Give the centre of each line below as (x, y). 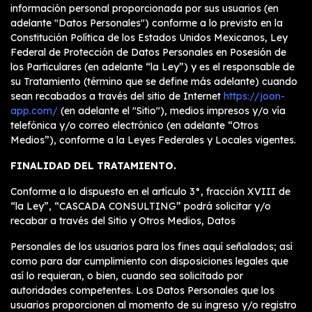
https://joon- (254, 96)
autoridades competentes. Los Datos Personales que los (142, 290)
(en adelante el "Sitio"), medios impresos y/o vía (172, 111)
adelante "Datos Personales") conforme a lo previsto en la (147, 23)
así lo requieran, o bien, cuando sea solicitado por (127, 276)
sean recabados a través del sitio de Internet (117, 96)
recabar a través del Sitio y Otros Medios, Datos (123, 221)
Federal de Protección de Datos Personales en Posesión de (148, 52)
